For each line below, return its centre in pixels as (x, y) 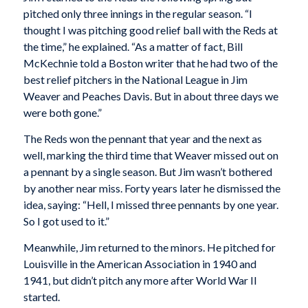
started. (41, 296)
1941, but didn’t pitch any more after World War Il (140, 280)
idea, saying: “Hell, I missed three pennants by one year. (151, 204)
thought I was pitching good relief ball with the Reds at (150, 30)
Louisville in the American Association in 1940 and (140, 263)
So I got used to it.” (66, 221)
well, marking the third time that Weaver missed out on (151, 155)
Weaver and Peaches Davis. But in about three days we (151, 96)
